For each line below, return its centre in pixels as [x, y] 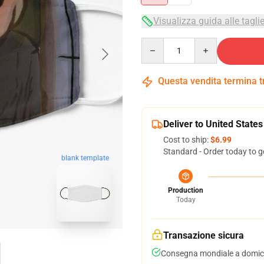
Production [186, 190]
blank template [85, 158]
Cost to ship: [187, 140]
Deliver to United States [213, 124]
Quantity [157, 43]
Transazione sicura [204, 235]
